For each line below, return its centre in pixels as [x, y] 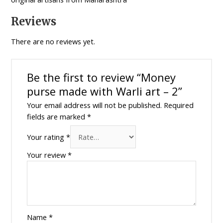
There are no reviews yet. [53, 42]
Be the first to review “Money [101, 78]
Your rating [46, 137]
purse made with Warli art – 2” [104, 92]
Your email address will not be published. [94, 105]
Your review [47, 155]
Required [178, 105]
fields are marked [57, 117]
